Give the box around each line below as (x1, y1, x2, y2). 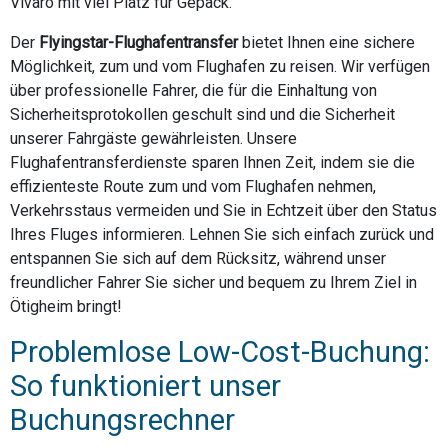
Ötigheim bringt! (10, 296, 122, 316)
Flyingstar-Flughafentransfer (39, 32, 238, 52)
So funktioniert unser (10, 368, 281, 403)
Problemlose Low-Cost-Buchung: (10, 334, 430, 369)
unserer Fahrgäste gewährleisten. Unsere (10, 128, 297, 148)
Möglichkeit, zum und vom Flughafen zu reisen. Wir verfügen (10, 56, 430, 76)
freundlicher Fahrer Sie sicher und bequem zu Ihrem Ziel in (10, 272, 417, 292)
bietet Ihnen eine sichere (238, 32, 415, 52)
